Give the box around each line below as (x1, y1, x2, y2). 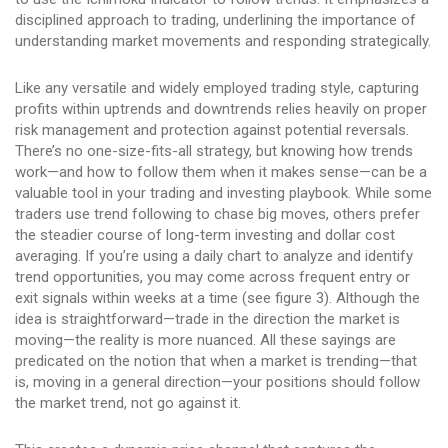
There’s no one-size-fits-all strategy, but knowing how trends (15, 142, 413, 161)
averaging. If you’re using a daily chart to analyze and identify (15, 247, 413, 266)
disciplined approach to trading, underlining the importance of (15, 11, 416, 30)
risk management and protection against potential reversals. (15, 121, 409, 140)
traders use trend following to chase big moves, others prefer (15, 205, 420, 224)
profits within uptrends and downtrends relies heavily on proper (15, 100, 427, 119)
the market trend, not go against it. (15, 394, 241, 413)
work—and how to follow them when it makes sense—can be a (15, 163, 427, 182)
